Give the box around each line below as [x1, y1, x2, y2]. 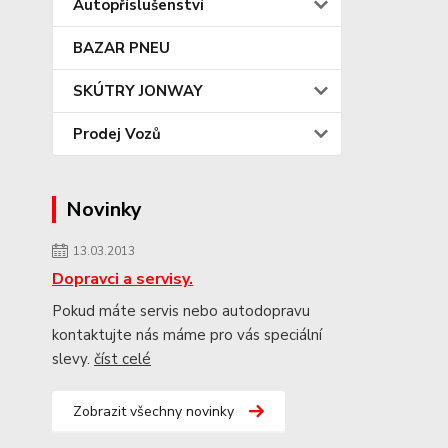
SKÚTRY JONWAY [73, 81, 203, 101]
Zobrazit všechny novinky [73, 402, 234, 421]
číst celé [94, 349, 151, 369]
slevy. [52, 349, 94, 369]
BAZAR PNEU [73, 38, 170, 58]
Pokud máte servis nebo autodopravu [52, 301, 310, 321]
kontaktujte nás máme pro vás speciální [52, 325, 322, 345]
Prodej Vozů [73, 124, 161, 144]
